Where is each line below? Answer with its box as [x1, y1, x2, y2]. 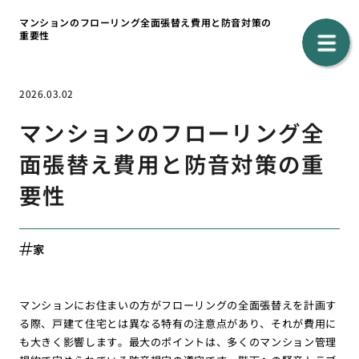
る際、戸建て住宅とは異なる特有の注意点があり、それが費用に [18, 315, 337, 331]
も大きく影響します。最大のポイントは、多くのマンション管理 [18, 333, 337, 349]
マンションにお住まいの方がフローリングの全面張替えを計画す [18, 296, 337, 313]
